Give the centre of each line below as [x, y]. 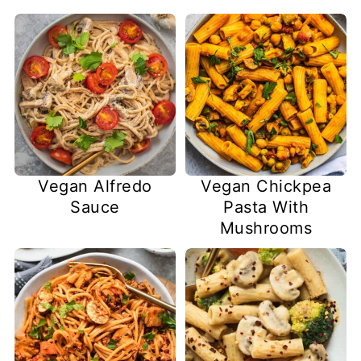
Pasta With [266, 207]
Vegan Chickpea [266, 186]
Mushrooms [266, 228]
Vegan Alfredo [95, 186]
